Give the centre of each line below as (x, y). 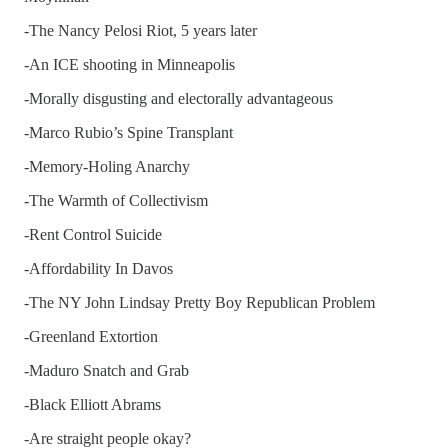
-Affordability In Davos (98, 268)
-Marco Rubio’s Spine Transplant (128, 132)
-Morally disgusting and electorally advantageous (178, 98)
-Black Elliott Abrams (92, 404)
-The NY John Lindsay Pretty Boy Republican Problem (199, 302)
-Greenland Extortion (91, 336)
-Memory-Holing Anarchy (107, 166)
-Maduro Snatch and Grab (106, 370)
